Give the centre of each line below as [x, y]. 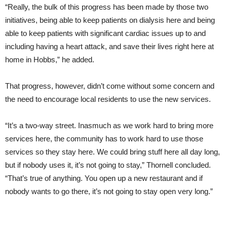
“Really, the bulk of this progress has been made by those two [107, 7]
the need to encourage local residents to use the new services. [108, 99]
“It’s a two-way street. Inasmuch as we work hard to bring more [109, 125]
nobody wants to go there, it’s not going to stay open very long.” [109, 191]
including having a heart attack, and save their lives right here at [109, 46]
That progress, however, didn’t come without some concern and [110, 86]
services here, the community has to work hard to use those [104, 138]
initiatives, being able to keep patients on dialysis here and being [110, 20]
